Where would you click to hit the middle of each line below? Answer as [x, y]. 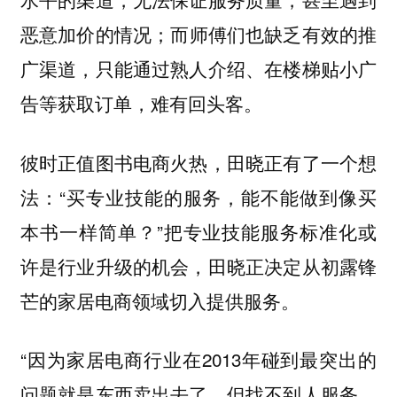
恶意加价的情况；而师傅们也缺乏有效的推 [198, 34]
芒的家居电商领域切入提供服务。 [160, 300]
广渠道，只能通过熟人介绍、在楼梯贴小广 [198, 69]
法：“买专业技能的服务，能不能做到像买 [198, 196]
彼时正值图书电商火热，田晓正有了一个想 [198, 162]
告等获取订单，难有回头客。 [141, 103]
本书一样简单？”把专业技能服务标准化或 [198, 231]
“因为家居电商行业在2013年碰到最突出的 [198, 359]
